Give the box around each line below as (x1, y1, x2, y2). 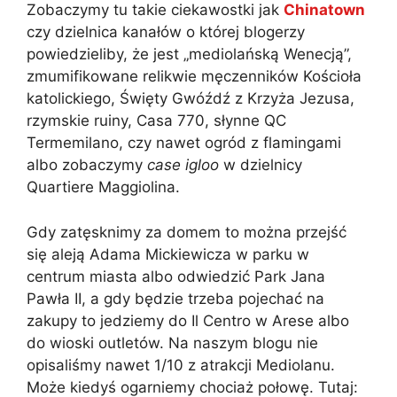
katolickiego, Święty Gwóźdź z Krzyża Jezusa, (27, 90, 354, 108)
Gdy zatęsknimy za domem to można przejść (27, 222, 346, 241)
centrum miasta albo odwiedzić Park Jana (27, 267, 325, 285)
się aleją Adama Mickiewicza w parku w (27, 245, 309, 263)
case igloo (147, 156, 219, 175)
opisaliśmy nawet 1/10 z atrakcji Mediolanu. (27, 355, 335, 374)
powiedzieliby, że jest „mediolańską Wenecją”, (27, 45, 352, 64)
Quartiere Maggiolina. (27, 178, 180, 197)
